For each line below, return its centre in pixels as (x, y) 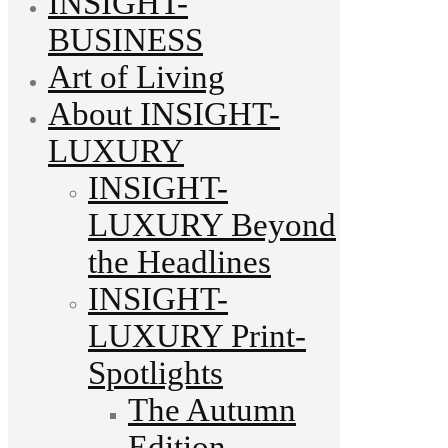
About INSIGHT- (164, 113)
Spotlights (155, 372)
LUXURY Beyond (212, 224)
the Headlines (179, 261)
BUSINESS (125, 39)
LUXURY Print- (197, 335)
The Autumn (212, 409)
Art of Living (136, 76)
